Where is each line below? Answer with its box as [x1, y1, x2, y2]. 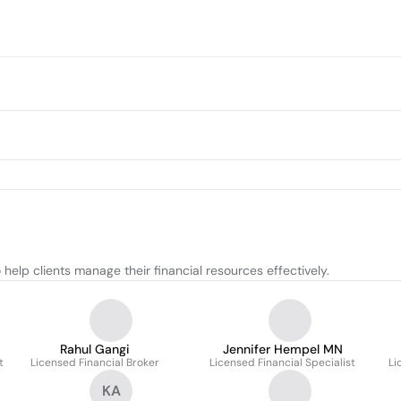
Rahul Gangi [60, 341, 130, 357]
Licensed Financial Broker [30, 355, 159, 370]
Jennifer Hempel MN [222, 341, 343, 357]
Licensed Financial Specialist [209, 355, 355, 370]
